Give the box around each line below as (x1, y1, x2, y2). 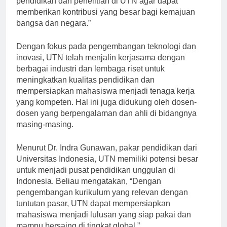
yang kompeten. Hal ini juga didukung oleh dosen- (16, 106, 197, 116)
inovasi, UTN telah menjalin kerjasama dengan (16, 62, 185, 71)
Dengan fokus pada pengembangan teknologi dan (16, 51, 196, 60)
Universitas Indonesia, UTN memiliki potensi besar (16, 163, 198, 172)
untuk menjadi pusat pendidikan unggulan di (16, 174, 175, 183)
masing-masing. (16, 129, 73, 138)
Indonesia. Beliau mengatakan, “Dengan (16, 185, 161, 195)
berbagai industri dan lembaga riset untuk (16, 73, 165, 82)
